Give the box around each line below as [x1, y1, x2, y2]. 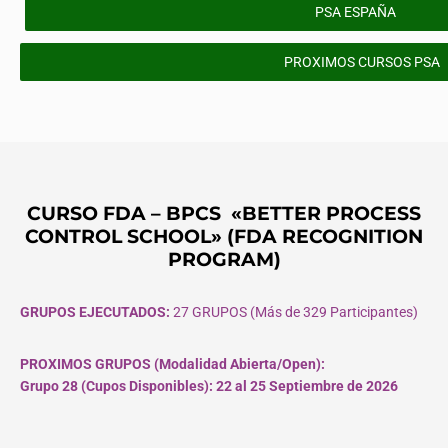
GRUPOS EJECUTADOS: [20, 304, 173, 321]
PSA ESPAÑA [315, 4, 397, 21]
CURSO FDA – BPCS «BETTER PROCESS [27, 201, 421, 226]
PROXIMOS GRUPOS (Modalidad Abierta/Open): [20, 356, 325, 373]
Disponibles [129, 378, 204, 395]
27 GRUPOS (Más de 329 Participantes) [173, 304, 418, 321]
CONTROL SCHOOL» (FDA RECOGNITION [25, 224, 423, 249]
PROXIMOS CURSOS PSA [283, 54, 440, 71]
